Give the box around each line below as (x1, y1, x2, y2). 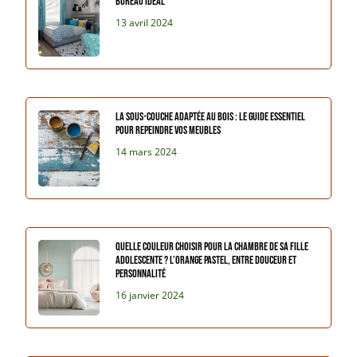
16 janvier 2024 (116, 288, 185, 302)
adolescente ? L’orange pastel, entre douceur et (116, 253, 297, 267)
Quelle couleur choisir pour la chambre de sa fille (116, 239, 309, 253)
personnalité (116, 266, 167, 280)
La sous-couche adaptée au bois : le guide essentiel (116, 110, 306, 124)
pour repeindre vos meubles (116, 124, 222, 138)
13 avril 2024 (116, 16, 174, 30)
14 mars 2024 (116, 145, 178, 159)
